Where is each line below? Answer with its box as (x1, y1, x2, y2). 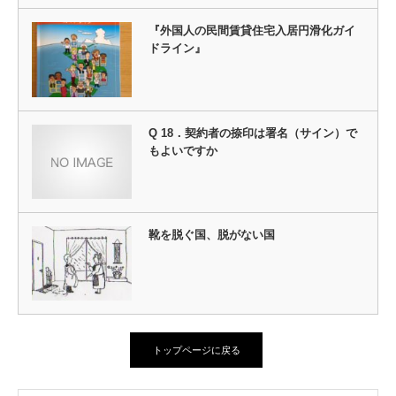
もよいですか (148, 143, 217, 157)
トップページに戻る (152, 345, 240, 356)
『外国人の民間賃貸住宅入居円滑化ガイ (148, 24, 355, 38)
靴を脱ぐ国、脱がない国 (148, 227, 275, 241)
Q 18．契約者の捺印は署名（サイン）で (148, 126, 357, 140)
